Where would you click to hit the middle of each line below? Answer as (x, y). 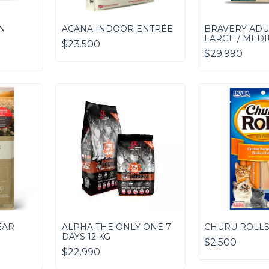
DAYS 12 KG (86, 237)
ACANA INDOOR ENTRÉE (117, 29)
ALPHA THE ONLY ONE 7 (116, 227)
